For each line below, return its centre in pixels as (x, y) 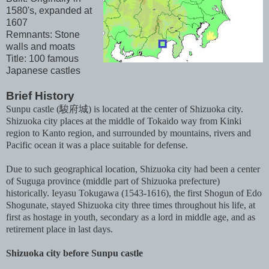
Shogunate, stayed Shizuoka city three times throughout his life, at (131, 205)
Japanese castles (43, 71)
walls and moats (41, 47)
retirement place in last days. (59, 229)
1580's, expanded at (49, 11)
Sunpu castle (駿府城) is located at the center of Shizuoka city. (125, 109)
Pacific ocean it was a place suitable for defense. (98, 145)
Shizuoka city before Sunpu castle (74, 253)
